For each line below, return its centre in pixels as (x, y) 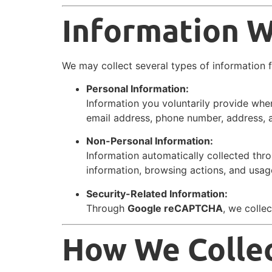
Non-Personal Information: (150, 141)
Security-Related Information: (157, 193)
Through (107, 208)
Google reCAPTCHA (175, 208)
